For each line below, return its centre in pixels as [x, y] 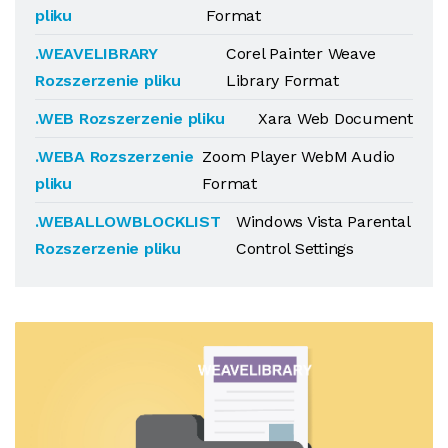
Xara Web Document [335, 118]
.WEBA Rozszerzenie [114, 156]
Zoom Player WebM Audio [299, 156]
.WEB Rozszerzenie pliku [130, 118]
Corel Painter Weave [300, 53]
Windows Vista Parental [322, 221]
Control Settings [294, 248]
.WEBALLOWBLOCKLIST [128, 221]
